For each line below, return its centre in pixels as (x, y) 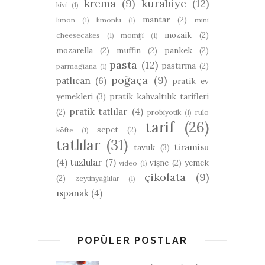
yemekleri (75, 97)
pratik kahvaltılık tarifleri (159, 97)
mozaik (178, 35)
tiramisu (192, 147)
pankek (178, 51)
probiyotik (164, 112)
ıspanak (72, 193)
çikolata (165, 177)
